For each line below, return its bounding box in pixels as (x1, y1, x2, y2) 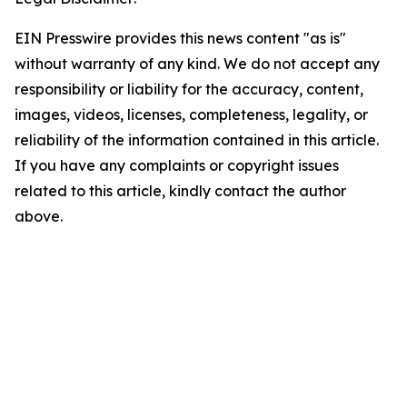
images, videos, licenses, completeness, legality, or (15, 105, 368, 124)
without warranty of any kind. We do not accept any (15, 55, 380, 73)
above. (15, 207, 63, 225)
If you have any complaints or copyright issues (15, 156, 339, 174)
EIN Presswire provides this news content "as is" (15, 29, 346, 47)
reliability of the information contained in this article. (15, 131, 379, 149)
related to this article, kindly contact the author (15, 182, 346, 200)
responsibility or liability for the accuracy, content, (15, 80, 363, 98)
